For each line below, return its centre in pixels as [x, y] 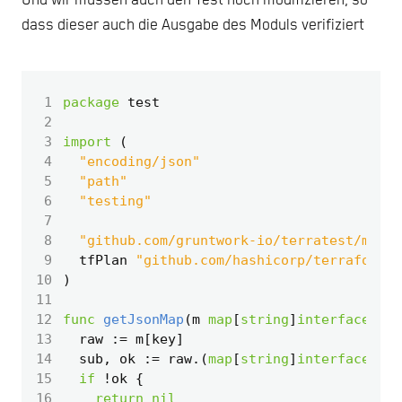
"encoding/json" [140, 162]
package [91, 103]
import [87, 142]
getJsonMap [144, 320]
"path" [103, 182]
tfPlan [103, 261]
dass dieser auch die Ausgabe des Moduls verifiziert [193, 26]
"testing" [115, 201]
